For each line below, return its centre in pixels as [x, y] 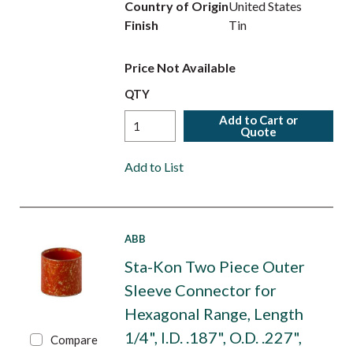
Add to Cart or [259, 120]
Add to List [154, 167]
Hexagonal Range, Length [214, 314]
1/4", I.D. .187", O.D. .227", [213, 337]
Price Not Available [180, 67]
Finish [141, 25]
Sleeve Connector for [200, 290]
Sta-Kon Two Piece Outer [214, 266]
